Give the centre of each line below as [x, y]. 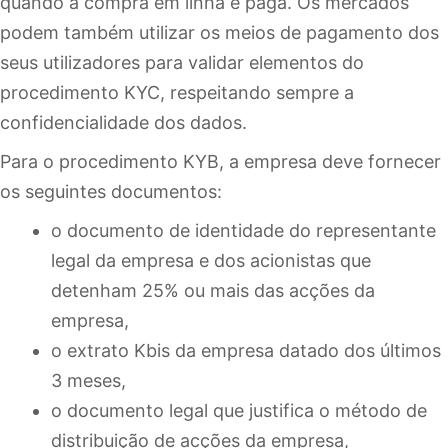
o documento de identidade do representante [243, 231]
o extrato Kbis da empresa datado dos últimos [246, 351]
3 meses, [88, 381]
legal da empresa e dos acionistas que [211, 261]
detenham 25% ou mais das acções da [213, 291]
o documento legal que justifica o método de [239, 411]
